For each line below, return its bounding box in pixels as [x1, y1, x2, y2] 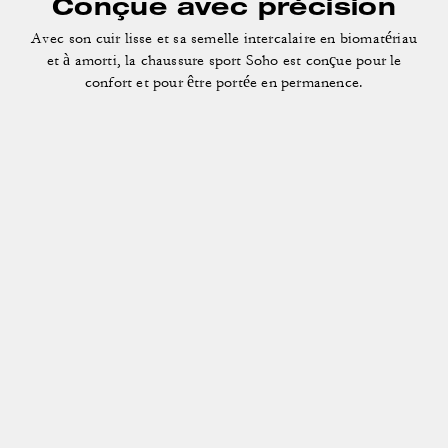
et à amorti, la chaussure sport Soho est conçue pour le [46, 51, 402, 70]
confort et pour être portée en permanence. [84, 73, 364, 92]
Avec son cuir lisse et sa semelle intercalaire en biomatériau [30, 29, 418, 48]
